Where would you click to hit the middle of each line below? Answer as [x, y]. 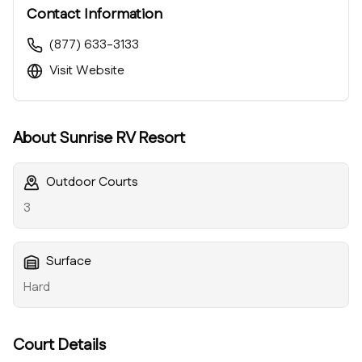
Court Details [59, 345]
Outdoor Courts [92, 182]
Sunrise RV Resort [122, 138]
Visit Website [87, 71]
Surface [69, 261]
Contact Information [95, 15]
